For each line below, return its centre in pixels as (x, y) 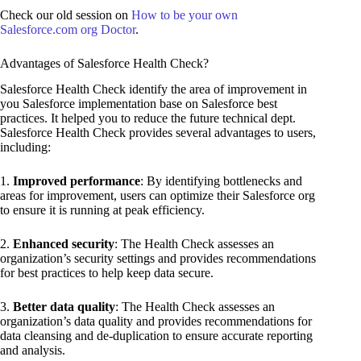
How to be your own (185, 15)
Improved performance (77, 181)
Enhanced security (64, 244)
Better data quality (64, 307)
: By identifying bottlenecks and (221, 181)
